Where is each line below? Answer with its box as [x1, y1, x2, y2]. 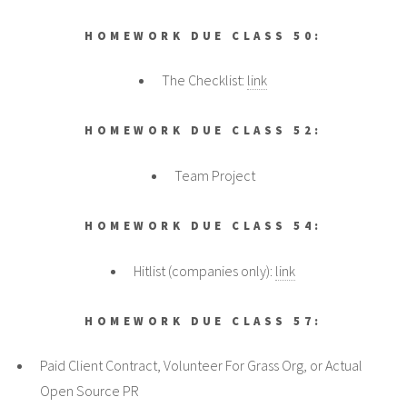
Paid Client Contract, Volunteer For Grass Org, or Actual [40, 356, 362, 375]
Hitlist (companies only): [134, 261, 275, 280]
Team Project [174, 165, 255, 184]
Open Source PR [40, 382, 139, 401]
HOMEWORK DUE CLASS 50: [84, 27, 323, 43]
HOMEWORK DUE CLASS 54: [84, 217, 323, 233]
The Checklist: [162, 71, 247, 90]
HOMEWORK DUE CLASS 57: [84, 313, 323, 328]
